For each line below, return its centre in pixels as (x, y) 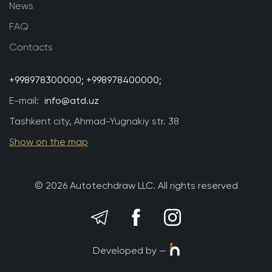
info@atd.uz (72, 101)
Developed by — (129, 250)
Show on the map (49, 142)
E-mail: (25, 101)
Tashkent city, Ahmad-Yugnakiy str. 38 (94, 121)
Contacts (31, 47)
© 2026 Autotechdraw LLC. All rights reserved (136, 186)
